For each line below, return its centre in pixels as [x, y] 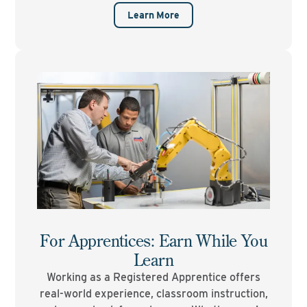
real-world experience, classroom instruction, [153, 294]
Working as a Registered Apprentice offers [153, 277]
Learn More [153, 15]
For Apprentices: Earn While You [153, 240]
